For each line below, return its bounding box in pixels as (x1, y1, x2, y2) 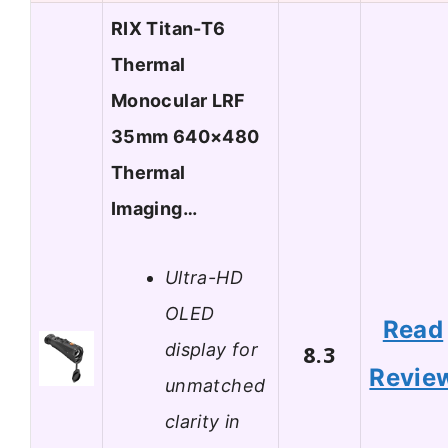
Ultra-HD (165, 266, 243, 288)
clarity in (165, 410, 241, 432)
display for (165, 338, 258, 360)
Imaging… (111, 198, 197, 220)
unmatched (165, 374, 266, 396)
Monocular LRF (111, 90, 246, 112)
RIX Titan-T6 (111, 18, 226, 40)
